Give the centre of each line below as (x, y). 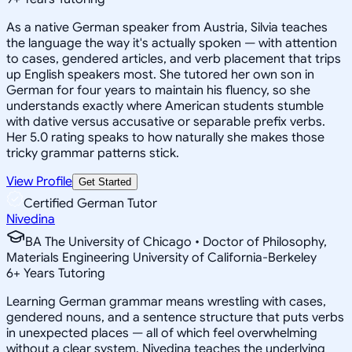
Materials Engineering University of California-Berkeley (161, 257)
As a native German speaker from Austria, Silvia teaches (167, 27)
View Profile (39, 181)
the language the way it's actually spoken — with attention (172, 43)
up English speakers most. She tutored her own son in (160, 74)
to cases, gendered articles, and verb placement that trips (174, 59)
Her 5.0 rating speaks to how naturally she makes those (165, 137)
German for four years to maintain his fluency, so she (158, 90)
